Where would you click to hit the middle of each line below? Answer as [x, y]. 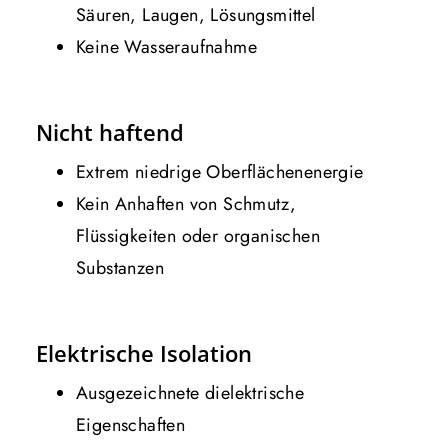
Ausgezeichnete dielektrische [190, 392]
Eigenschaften [131, 424]
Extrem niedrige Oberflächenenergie [220, 171]
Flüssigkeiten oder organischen [198, 235]
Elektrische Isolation [144, 352]
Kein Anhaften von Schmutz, [186, 203]
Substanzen [120, 267]
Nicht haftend [110, 131]
